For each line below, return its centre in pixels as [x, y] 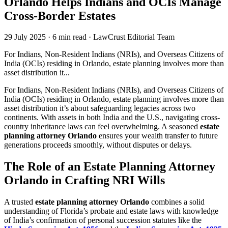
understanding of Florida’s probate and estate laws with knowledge [111, 211]
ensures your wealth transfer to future [157, 136]
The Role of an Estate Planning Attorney [110, 167]
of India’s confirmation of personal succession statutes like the [103, 220]
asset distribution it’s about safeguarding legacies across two [100, 108]
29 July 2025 [25, 37]
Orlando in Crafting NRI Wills [84, 180]
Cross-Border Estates [60, 16]
